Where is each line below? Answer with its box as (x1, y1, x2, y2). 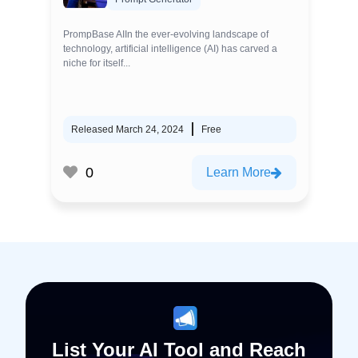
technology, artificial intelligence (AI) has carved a (63, 43, 277, 54)
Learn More (206, 165, 271, 179)
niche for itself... (63, 58, 130, 69)
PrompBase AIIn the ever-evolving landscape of (63, 29, 268, 40)
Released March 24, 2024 (71, 124, 184, 135)
